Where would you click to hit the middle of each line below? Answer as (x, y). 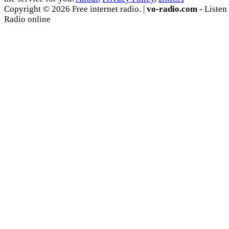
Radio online (27, 19)
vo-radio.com (172, 9)
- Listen (212, 9)
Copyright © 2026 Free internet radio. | (75, 9)
